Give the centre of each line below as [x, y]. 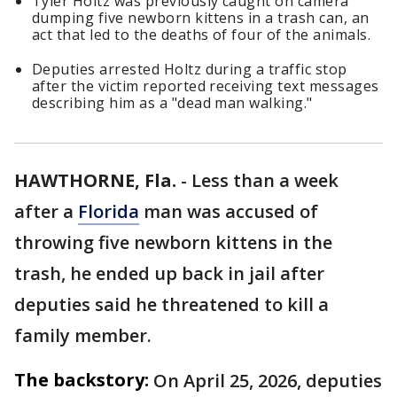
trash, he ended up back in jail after [169, 274]
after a [46, 212]
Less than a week [265, 181]
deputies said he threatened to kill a [171, 305]
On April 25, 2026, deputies [268, 381]
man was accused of [229, 212]
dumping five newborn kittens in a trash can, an [201, 18]
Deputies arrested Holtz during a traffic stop [190, 70]
